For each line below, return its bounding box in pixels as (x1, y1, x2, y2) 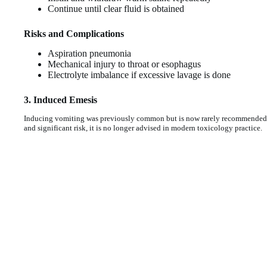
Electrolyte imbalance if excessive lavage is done (48, 69, 231, 80)
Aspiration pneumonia (48, 48, 131, 58)
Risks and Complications (24, 28, 124, 39)
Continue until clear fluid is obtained (48, 3, 184, 14)
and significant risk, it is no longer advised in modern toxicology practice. (24, 123, 262, 133)
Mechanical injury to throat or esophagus (48, 58, 201, 69)
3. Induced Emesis (24, 94, 97, 105)
